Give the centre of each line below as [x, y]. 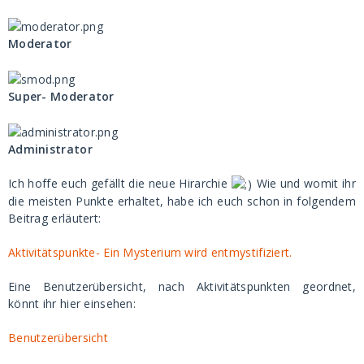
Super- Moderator [61, 96]
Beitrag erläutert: [55, 219]
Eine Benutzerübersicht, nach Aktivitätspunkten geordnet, [182, 287]
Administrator [50, 149]
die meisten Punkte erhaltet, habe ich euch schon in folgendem [182, 201]
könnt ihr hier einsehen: [72, 304]
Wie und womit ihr [304, 183]
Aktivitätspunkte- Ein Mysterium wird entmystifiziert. [150, 253]
